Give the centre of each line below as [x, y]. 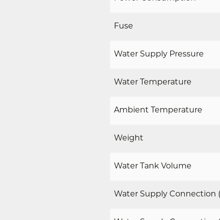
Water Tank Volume [153, 166]
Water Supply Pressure [159, 55]
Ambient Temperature [158, 110]
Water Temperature [153, 82]
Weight [129, 138]
